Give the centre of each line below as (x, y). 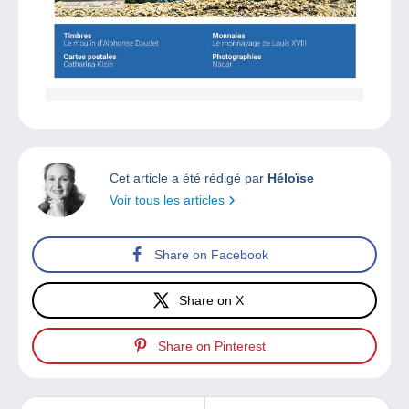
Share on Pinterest (211, 346)
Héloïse (291, 178)
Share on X (211, 300)
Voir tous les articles (169, 200)
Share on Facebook (211, 254)
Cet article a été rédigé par (189, 178)
